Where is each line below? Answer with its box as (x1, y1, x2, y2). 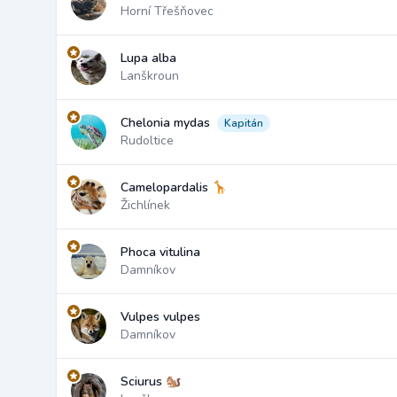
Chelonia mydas (121, 114, 210, 131)
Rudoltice (121, 132, 174, 149)
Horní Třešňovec (121, 3, 214, 19)
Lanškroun (121, 67, 179, 84)
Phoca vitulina (121, 244, 200, 261)
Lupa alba (121, 50, 176, 66)
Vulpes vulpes (121, 308, 200, 325)
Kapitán (224, 116, 263, 130)
